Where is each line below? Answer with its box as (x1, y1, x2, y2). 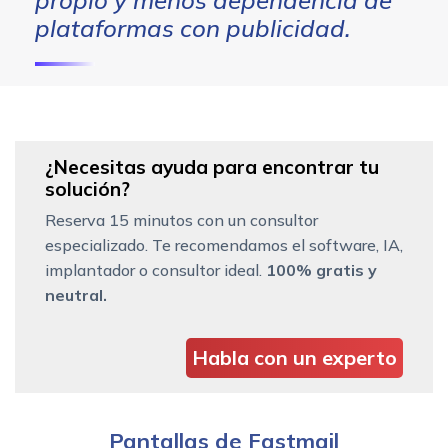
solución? (45, 176, 130, 201)
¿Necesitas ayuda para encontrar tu (45, 154, 379, 179)
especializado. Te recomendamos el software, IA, (45, 234, 403, 255)
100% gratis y (266, 259, 377, 280)
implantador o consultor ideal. (45, 259, 266, 280)
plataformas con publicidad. (35, 12, 351, 43)
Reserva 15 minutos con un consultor (45, 209, 318, 230)
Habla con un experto (192, 344, 397, 370)
